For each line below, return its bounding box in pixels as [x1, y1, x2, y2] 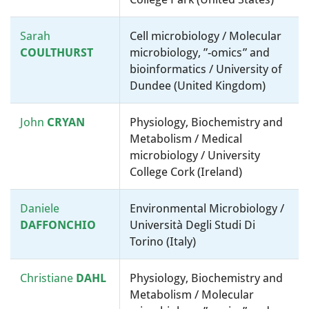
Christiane [20, 271, 76, 285]
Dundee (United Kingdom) [130, 79, 266, 92]
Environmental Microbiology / [130, 201, 284, 215]
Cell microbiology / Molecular [130, 29, 281, 43]
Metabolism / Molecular [130, 288, 254, 301]
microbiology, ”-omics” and [130, 46, 270, 59]
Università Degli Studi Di [130, 218, 255, 232]
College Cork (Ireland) [130, 165, 242, 179]
